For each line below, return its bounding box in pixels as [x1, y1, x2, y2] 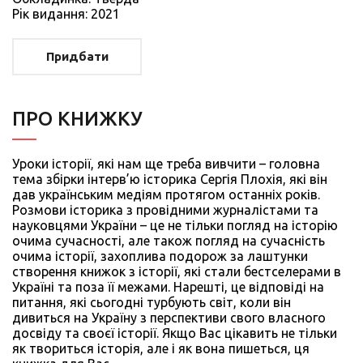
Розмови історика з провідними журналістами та [12, 202, 318, 217]
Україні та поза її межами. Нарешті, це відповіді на [12, 279, 324, 294]
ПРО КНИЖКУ [12, 107, 143, 130]
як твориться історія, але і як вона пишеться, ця [12, 340, 310, 356]
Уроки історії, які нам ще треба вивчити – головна [12, 156, 320, 171]
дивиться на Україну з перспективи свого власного [12, 310, 326, 325]
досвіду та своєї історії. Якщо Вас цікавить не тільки [12, 325, 337, 340]
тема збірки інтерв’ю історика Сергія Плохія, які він [12, 171, 327, 186]
